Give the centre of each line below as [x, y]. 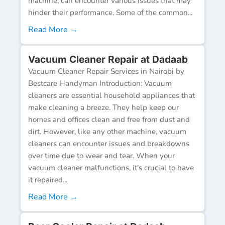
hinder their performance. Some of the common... [110, 12]
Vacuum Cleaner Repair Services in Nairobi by [106, 71]
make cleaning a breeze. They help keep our [103, 107]
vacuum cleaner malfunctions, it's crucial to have [111, 167]
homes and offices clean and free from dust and [109, 119]
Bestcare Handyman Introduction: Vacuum [100, 83]
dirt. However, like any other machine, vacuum [107, 131]
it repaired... [48, 180]
